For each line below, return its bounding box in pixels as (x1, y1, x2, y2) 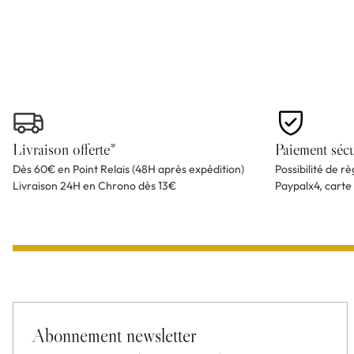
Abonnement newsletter (32, 324, 197, 348)
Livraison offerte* (13, 140, 116, 160)
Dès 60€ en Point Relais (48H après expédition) (13, 162, 244, 177)
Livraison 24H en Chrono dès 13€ (13, 179, 176, 194)
